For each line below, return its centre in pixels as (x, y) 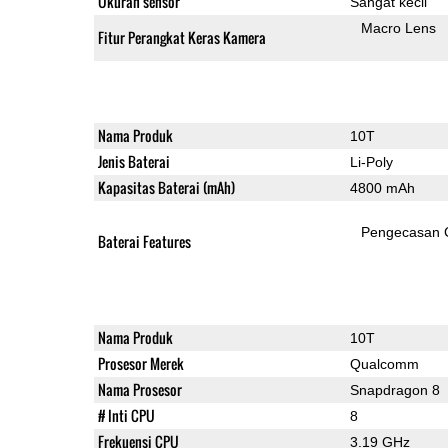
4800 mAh (382, 187)
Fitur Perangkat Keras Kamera (181, 37)
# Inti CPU (126, 415)
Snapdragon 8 (394, 389)
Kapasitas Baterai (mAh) (166, 187)
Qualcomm (384, 363)
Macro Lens (399, 27)
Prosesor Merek (140, 363)
